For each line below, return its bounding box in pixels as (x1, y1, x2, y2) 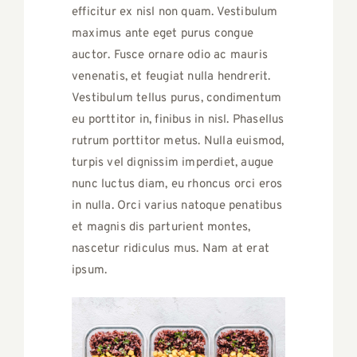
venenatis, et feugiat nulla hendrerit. (72, 69, 271, 84)
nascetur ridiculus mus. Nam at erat (72, 241, 269, 257)
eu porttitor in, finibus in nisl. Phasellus (72, 112, 284, 127)
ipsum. (72, 262, 108, 278)
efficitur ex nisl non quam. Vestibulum (72, 4, 278, 20)
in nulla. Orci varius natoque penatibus (72, 198, 282, 214)
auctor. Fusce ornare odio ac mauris (72, 47, 268, 63)
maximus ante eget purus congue (72, 25, 253, 41)
